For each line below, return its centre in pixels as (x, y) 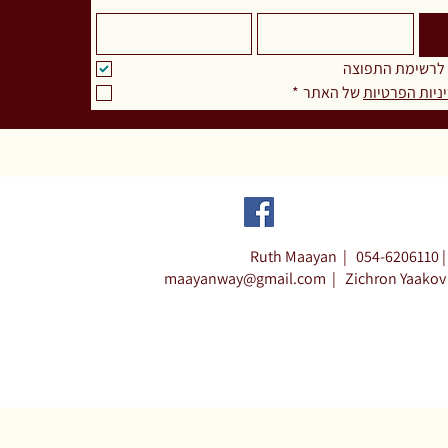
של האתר (332, 93)
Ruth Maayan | (303, 257)
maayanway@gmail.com (245, 279)
